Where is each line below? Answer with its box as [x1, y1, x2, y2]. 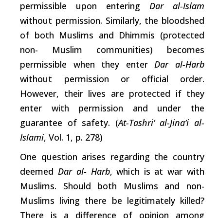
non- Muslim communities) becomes [20, 43, 204, 55]
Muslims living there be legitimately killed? [20, 194, 204, 206]
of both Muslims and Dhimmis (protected [20, 29, 204, 41]
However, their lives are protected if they [20, 87, 204, 99]
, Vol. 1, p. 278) [44, 131, 103, 143]
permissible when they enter [20, 58, 155, 70]
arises [82, 150, 106, 163]
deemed [20, 165, 58, 177]
